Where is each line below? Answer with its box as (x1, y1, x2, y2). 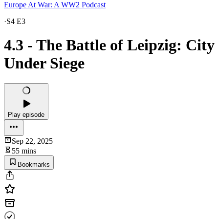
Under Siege (4, 54, 85, 72)
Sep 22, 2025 (12, 136, 53, 145)
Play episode (8, 110, 44, 118)
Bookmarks (18, 160, 50, 168)
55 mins (12, 146, 36, 155)
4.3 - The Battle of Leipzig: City (4, 36, 215, 54)
